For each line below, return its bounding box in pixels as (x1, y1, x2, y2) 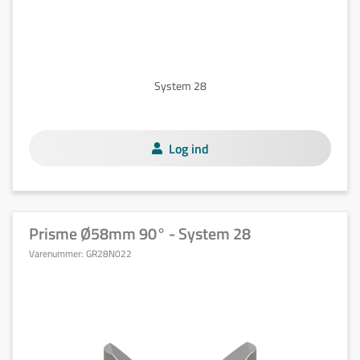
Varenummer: (29, 246, 86, 261)
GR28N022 (86, 246, 132, 261)
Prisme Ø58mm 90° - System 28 (29, 221, 251, 246)
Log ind (168, 138, 209, 158)
